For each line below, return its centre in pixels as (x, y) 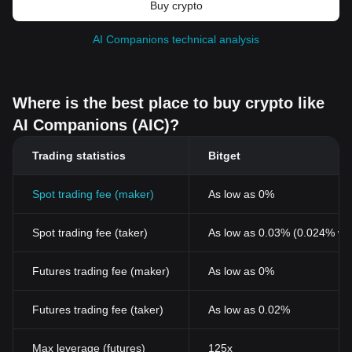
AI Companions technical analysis (176, 39)
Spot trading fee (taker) (90, 233)
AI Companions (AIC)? (96, 125)
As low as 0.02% (249, 310)
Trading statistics (79, 156)
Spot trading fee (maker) (93, 194)
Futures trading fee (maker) (101, 271)
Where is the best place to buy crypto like (169, 103)
